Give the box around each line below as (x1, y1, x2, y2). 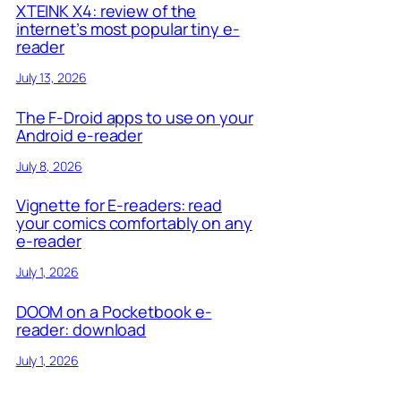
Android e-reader (15, 124, 143, 146)
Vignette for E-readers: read (15, 194, 222, 217)
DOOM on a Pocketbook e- (15, 301, 212, 323)
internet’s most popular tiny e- (15, 17, 240, 39)
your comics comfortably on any (15, 212, 252, 235)
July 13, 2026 (15, 68, 87, 86)
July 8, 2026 (15, 157, 82, 175)
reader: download (15, 319, 147, 341)
